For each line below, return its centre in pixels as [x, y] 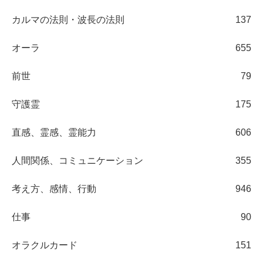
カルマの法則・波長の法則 [68, 19]
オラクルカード [45, 245]
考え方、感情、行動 [54, 188]
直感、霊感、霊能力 [54, 132]
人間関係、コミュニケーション [77, 160]
